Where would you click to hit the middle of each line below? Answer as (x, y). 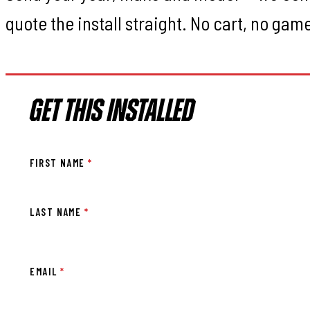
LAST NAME (57, 211)
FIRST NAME (59, 163)
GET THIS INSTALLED (112, 113)
